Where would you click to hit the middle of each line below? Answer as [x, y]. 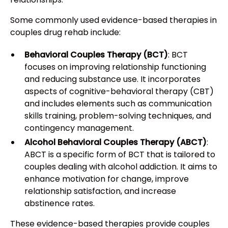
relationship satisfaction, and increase [100, 191]
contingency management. [79, 128]
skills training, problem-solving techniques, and [118, 116]
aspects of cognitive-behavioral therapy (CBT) [119, 92]
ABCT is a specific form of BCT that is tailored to [120, 155]
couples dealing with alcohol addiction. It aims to [121, 167]
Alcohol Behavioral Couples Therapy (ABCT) [116, 142]
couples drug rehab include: [65, 33]
